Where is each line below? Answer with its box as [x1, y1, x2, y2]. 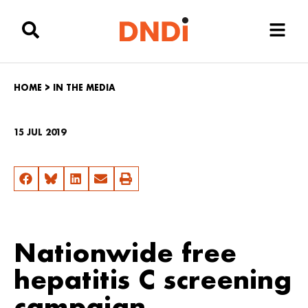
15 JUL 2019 [14, 127, 66, 137]
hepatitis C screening [14, 263, 291, 295]
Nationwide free [14, 236, 236, 268]
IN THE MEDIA [53, 82, 115, 93]
